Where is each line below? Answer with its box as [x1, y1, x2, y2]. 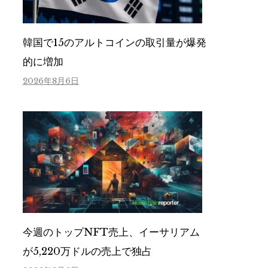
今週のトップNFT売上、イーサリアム [22, 226, 200, 239]
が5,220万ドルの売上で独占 [22, 245, 152, 258]
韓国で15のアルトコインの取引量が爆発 [22, 36, 206, 50]
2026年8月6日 [22, 76, 79, 87]
